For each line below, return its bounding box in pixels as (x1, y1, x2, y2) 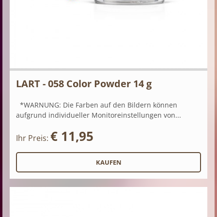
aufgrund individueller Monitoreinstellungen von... (16, 110, 181, 120)
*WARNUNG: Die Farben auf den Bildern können (16, 100, 177, 110)
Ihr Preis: (16, 133, 50, 144)
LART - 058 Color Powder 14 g (16, 77, 152, 91)
